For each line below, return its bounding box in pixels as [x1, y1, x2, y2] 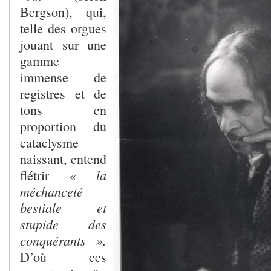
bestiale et [20, 198, 106, 217]
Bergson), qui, [20, 2, 106, 21]
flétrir [20, 166, 69, 184]
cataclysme [20, 133, 79, 151]
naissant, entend [20, 149, 106, 168]
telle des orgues [20, 19, 106, 37]
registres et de [20, 84, 106, 102]
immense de [20, 68, 106, 86]
